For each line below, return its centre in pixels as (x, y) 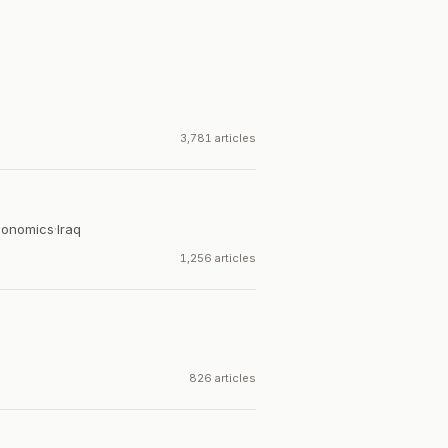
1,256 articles (218, 258)
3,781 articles (218, 138)
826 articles (222, 378)
